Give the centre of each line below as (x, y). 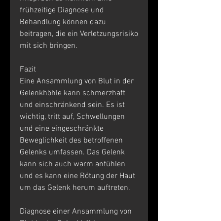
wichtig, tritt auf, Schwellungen (72, 117)
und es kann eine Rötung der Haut (77, 176)
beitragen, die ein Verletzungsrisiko (79, 34)
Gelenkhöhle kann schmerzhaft (73, 93)
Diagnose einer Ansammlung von (76, 211)
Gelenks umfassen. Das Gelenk (72, 152)
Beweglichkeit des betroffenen (71, 140)
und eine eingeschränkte (62, 129)
